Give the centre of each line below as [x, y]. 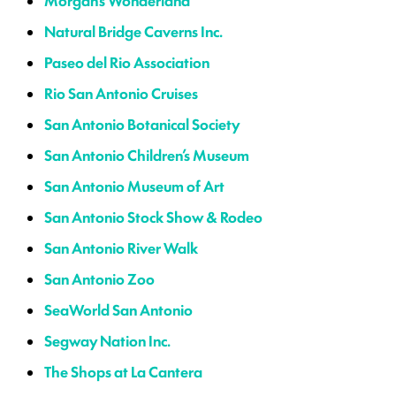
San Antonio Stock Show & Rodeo [153, 217]
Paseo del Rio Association [127, 62]
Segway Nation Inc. [107, 341]
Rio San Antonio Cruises [121, 93]
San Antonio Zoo [99, 279]
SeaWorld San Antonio [118, 310]
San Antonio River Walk [121, 248]
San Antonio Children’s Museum [147, 155]
